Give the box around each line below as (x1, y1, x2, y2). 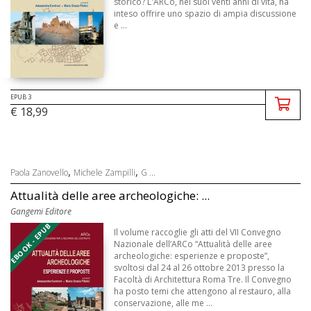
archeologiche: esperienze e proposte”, (114, 250, 270, 262)
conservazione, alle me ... (114, 297, 213, 310)
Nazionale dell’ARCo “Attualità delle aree (114, 238, 273, 251)
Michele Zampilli (74, 167, 135, 179)
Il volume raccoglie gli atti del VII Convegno (114, 226, 282, 239)
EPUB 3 (10, 92, 31, 102)
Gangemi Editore (10, 205, 72, 218)
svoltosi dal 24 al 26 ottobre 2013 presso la (114, 262, 285, 274)
